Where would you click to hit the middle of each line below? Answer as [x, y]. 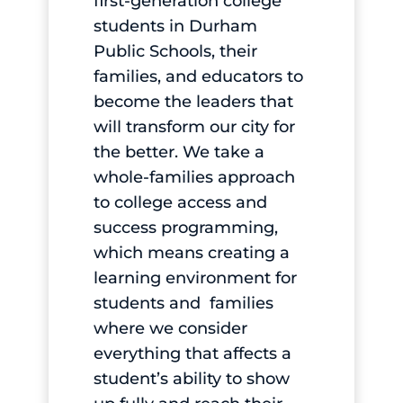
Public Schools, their [175, 52]
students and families [183, 304]
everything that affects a [192, 354]
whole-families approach [194, 178]
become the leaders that [193, 102]
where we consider [170, 329]
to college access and [180, 203]
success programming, [185, 228]
